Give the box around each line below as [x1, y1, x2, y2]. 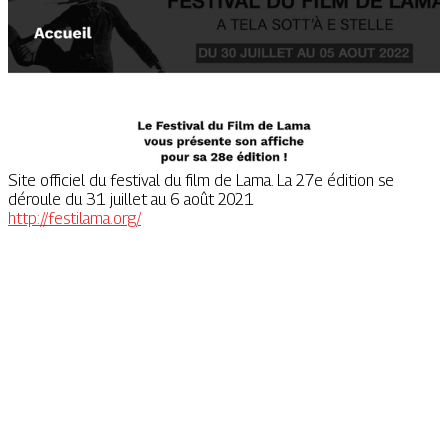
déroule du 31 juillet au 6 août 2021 [8, 190, 254, 210]
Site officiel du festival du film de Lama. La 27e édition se [8, 171, 394, 191]
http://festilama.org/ [8, 209, 141, 229]
